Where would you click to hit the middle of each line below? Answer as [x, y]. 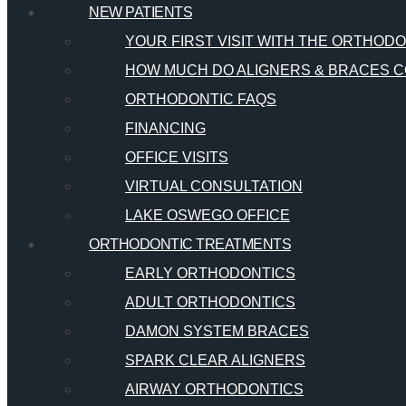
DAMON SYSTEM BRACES [217, 332]
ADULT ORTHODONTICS [210, 303]
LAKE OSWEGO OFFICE [208, 216]
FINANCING [165, 129]
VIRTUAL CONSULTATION [214, 187]
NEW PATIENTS [140, 13]
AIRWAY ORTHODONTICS [214, 390]
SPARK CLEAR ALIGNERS [215, 361]
